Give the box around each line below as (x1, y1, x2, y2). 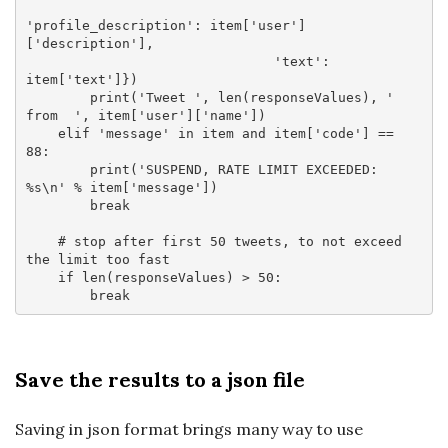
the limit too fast (25, 251, 170, 267)
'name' (201, 107, 250, 123)
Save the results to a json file (15, 367, 305, 393)
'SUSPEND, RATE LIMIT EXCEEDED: (137, 161, 378, 177)
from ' (25, 107, 82, 123)
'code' (313, 125, 362, 141)
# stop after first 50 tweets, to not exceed (57, 233, 402, 249)
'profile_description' (25, 17, 194, 33)
